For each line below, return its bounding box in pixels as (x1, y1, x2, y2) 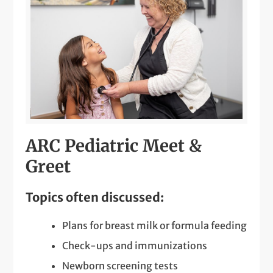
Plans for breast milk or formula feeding (62, 219, 247, 232)
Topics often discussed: (26, 190, 165, 205)
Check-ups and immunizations (62, 239, 208, 252)
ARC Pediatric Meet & (26, 135, 202, 157)
